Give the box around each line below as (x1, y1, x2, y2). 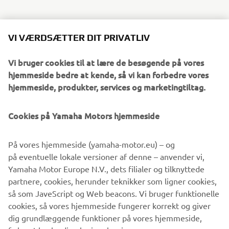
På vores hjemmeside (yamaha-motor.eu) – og (8, 138, 175, 148)
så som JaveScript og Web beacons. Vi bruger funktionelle (8, 187, 219, 197)
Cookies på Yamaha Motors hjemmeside (8, 109, 159, 120)
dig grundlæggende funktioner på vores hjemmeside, (8, 212, 202, 222)
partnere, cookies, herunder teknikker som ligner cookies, (8, 175, 217, 185)
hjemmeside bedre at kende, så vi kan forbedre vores (8, 68, 209, 79)
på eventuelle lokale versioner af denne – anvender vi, (8, 150, 204, 161)
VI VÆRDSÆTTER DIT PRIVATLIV (8, 31, 150, 42)
